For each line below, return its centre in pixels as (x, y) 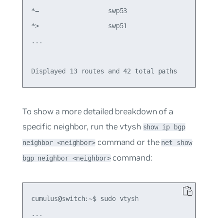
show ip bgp (164, 127)
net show (177, 143)
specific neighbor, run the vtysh (82, 127)
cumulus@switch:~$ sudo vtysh (85, 199)
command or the (128, 142)
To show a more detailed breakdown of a (98, 112)
